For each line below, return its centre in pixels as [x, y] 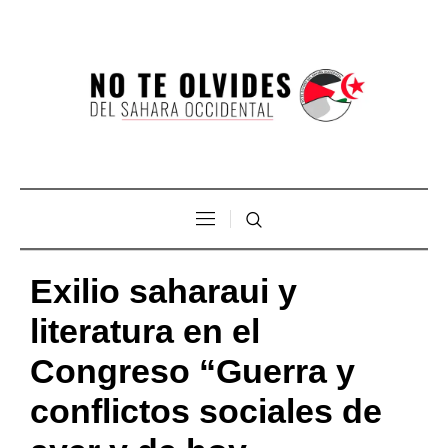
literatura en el [145, 330]
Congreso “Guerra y [192, 370]
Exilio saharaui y [163, 290]
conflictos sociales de [206, 410]
